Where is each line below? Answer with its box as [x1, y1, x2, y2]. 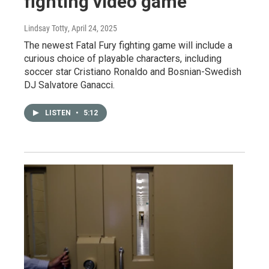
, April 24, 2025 [68, 23, 117, 34]
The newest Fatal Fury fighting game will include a [24, 40, 232, 52]
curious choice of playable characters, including [24, 53, 222, 65]
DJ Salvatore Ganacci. [24, 79, 115, 91]
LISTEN [45, 109, 73, 118]
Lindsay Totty [24, 23, 68, 34]
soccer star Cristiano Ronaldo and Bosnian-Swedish [24, 66, 241, 78]
